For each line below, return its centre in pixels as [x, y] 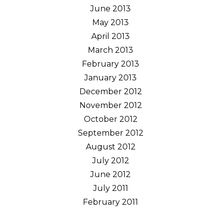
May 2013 [110, 22]
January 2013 [110, 77]
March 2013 [110, 50]
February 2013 [110, 64]
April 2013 [110, 36]
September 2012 [110, 133]
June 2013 [110, 8]
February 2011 [110, 202]
